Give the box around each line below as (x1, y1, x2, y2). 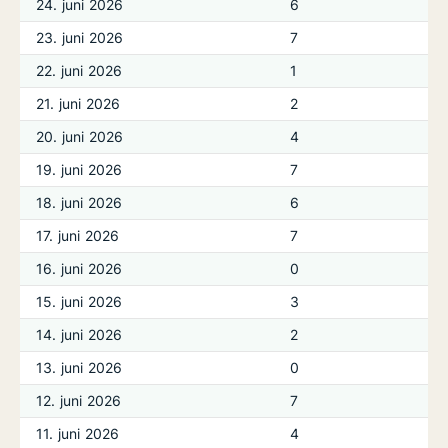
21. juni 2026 (36, 95, 121, 112)
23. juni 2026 (36, 29, 124, 46)
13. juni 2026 (36, 359, 123, 376)
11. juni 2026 (36, 425, 120, 442)
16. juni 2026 (36, 260, 123, 277)
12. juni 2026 (36, 392, 122, 409)
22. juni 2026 (36, 62, 123, 79)
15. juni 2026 (36, 293, 123, 310)
